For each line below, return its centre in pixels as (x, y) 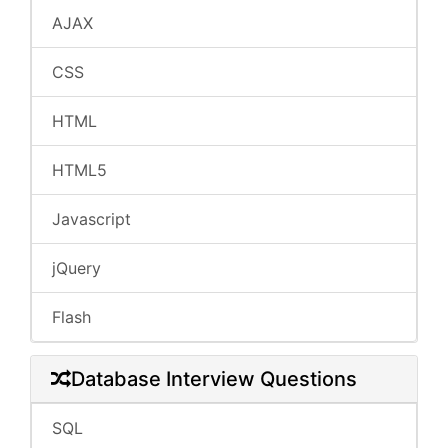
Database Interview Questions (214, 379)
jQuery (76, 268)
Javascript (91, 219)
